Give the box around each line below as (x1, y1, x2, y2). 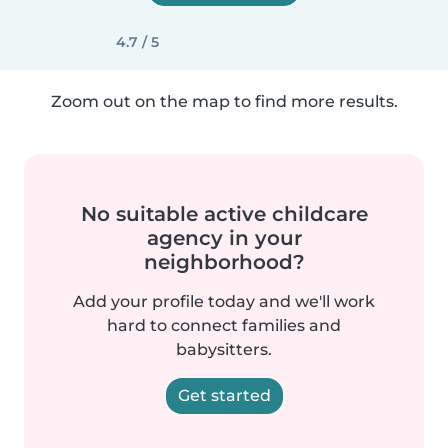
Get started (177, 386, 271, 405)
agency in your (146, 226, 302, 250)
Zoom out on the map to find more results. (50, 92, 398, 111)
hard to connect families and (107, 316, 341, 335)
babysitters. (176, 340, 272, 359)
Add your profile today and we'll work (73, 292, 375, 311)
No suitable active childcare (80, 202, 368, 226)
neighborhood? (143, 250, 305, 274)
